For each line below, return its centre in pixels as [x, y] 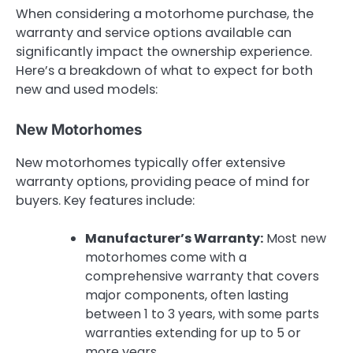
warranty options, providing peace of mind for [163, 181]
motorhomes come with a [166, 257]
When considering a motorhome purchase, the [165, 14]
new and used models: [87, 90]
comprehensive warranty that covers [202, 276]
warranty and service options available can [154, 33]
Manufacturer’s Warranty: [174, 238]
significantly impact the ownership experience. [164, 52]
